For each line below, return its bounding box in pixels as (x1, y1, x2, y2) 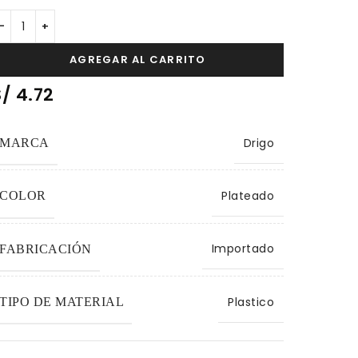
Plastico (228, 293, 275, 310)
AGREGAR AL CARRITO (70, 52, 206, 68)
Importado (211, 241, 275, 257)
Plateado (221, 188, 275, 205)
